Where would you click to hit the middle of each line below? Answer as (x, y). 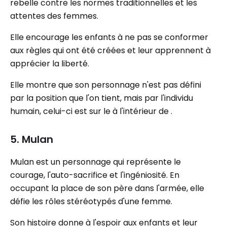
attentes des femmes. (54, 16)
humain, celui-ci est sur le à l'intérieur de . (91, 111)
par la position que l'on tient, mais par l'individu (102, 98)
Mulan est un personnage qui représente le (96, 162)
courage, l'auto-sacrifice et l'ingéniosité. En (95, 175)
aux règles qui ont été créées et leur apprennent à (110, 50)
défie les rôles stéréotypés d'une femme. (91, 201)
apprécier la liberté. (50, 64)
